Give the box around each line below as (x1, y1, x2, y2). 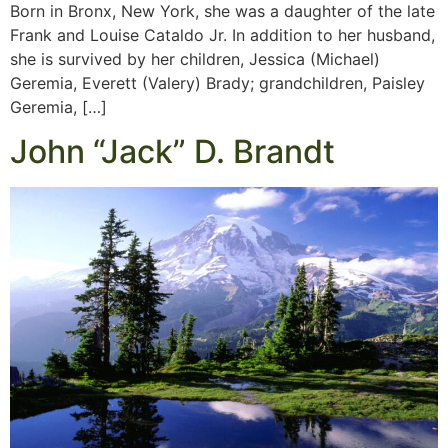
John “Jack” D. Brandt (10, 132, 335, 172)
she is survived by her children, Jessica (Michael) (10, 48, 380, 69)
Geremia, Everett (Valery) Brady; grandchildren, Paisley (10, 72, 425, 93)
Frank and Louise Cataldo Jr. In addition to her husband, (10, 24, 435, 45)
